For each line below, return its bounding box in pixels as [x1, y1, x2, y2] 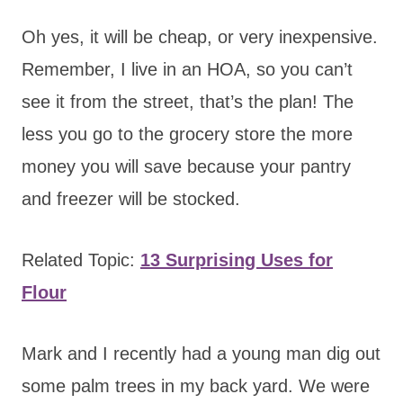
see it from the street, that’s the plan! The [22, 91, 354, 112]
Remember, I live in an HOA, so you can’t [22, 58, 353, 79]
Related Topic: [22, 249, 140, 270]
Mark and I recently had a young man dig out [22, 343, 381, 363]
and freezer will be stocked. [22, 188, 240, 209]
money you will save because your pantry [22, 156, 351, 176]
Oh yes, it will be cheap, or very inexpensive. [22, 26, 378, 47]
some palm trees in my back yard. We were [22, 375, 370, 396]
